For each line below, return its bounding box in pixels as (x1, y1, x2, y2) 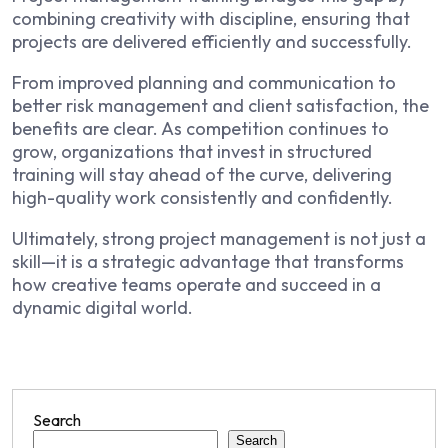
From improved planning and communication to (12, 70, 396, 94)
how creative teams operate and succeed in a (12, 272, 381, 296)
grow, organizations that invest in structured (12, 139, 372, 163)
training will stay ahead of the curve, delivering (12, 162, 392, 186)
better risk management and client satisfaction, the (12, 93, 429, 117)
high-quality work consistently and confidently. (12, 185, 393, 209)
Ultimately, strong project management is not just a (12, 226, 426, 250)
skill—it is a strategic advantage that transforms (12, 249, 404, 273)
